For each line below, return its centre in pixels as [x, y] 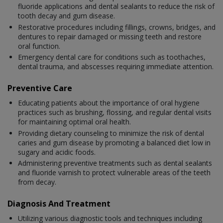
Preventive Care [40, 88]
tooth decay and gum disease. [66, 16]
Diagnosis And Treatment [59, 204]
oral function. [39, 46]
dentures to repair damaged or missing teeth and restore [110, 36]
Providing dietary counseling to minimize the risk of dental [111, 133]
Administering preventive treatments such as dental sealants [115, 163]
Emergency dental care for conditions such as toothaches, [112, 57]
